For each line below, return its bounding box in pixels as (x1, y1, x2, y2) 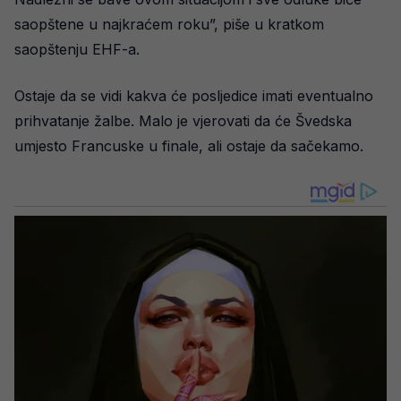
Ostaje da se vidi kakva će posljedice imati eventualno (14, 87, 373, 105)
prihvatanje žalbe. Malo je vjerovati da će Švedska (14, 112, 352, 130)
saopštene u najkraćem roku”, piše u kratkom (14, 15, 324, 33)
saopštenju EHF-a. (14, 40, 140, 58)
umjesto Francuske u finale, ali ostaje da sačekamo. (14, 137, 363, 155)
